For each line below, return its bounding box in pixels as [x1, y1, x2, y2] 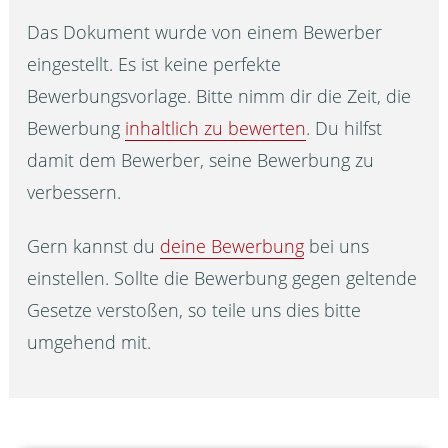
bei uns [304, 233, 370, 258]
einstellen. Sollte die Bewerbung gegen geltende [27, 265, 418, 290]
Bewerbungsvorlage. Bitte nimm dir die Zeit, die [27, 83, 412, 108]
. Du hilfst [306, 115, 383, 140]
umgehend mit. [27, 329, 152, 354]
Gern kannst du [27, 233, 161, 258]
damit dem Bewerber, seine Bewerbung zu [27, 147, 375, 172]
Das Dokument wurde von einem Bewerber [27, 19, 383, 44]
